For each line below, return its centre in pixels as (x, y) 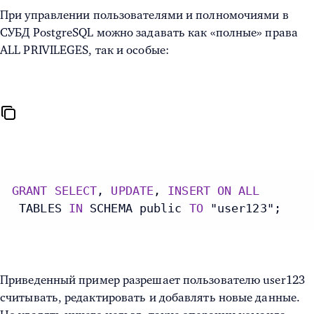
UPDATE (132, 191)
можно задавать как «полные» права (196, 33)
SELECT (76, 191)
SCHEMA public (136, 209)
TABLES (40, 209)
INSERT (189, 191)
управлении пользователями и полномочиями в (157, 15)
